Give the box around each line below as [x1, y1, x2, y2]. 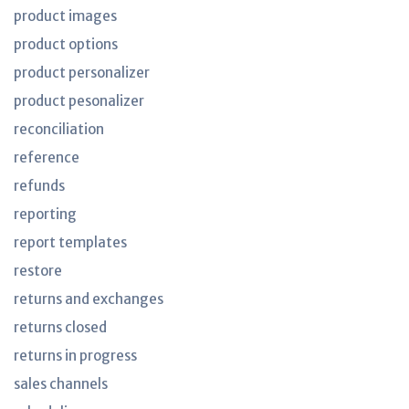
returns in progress [14, 347, 137, 364]
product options [14, 36, 118, 53]
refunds [14, 177, 65, 194]
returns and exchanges [14, 290, 163, 308]
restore [14, 262, 62, 279]
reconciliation [14, 121, 104, 138]
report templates [14, 234, 127, 251]
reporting [14, 205, 77, 223]
